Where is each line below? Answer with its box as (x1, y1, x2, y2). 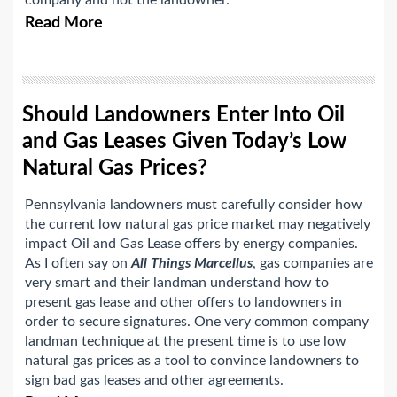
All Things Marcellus (131, 256, 253, 271)
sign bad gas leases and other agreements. (25, 373, 284, 388)
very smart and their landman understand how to (25, 276, 329, 291)
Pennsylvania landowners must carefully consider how (25, 198, 362, 213)
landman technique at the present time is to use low (25, 334, 346, 349)
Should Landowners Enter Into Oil (22, 105, 345, 127)
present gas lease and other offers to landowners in (25, 295, 342, 310)
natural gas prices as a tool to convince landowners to (25, 354, 359, 369)
